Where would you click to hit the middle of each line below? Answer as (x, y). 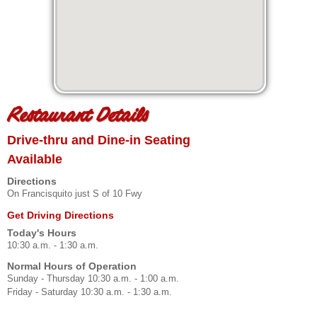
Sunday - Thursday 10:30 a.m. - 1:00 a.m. (93, 278)
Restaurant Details (77, 118)
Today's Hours (42, 233)
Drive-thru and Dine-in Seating (99, 140)
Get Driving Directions (60, 215)
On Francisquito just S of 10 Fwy (75, 194)
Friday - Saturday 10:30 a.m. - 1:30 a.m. (90, 292)
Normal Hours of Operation (72, 266)
